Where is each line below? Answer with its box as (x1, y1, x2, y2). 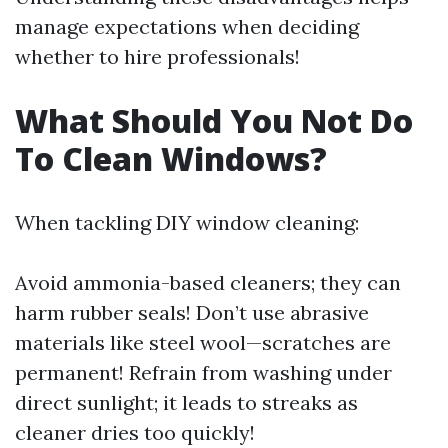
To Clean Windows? (15, 137, 327, 180)
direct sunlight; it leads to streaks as (15, 390, 358, 415)
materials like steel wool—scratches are (15, 330, 391, 355)
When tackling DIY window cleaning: (15, 210, 359, 235)
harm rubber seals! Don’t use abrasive (15, 300, 369, 325)
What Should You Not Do (15, 99, 413, 142)
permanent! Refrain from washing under (15, 360, 392, 385)
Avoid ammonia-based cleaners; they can (15, 270, 401, 295)
